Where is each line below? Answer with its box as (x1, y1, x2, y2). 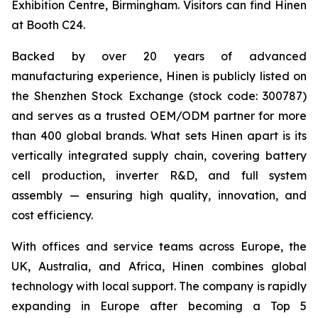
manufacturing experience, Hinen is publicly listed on (11, 68, 307, 83)
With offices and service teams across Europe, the (11, 238, 307, 253)
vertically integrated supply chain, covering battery (11, 148, 307, 163)
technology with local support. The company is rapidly (11, 278, 307, 293)
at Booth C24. (11, 17, 85, 32)
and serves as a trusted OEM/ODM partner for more (11, 108, 307, 123)
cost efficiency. (11, 207, 93, 222)
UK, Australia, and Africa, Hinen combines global (11, 258, 307, 273)
